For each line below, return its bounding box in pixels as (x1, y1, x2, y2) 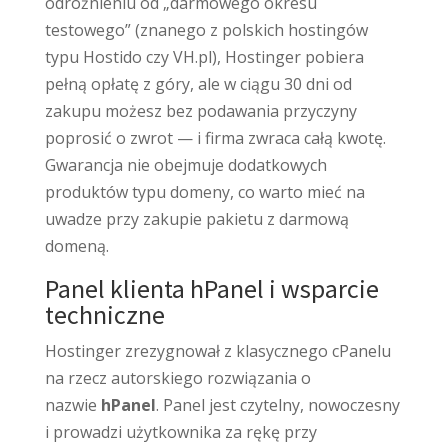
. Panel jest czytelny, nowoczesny (155, 393, 400, 416)
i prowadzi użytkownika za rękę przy (44, 420, 317, 443)
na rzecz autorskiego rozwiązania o (44, 366, 311, 389)
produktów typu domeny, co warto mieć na (44, 180, 365, 203)
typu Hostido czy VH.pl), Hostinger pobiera (44, 45, 364, 68)
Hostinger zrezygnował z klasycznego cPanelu (44, 339, 391, 362)
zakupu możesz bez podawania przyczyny (44, 99, 357, 122)
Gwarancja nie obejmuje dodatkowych (44, 153, 327, 176)
